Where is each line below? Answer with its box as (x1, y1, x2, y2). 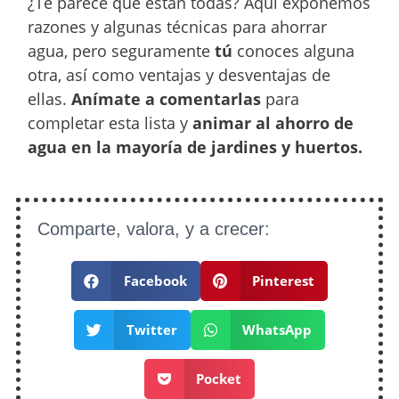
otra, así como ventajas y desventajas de (28, 63, 331, 85)
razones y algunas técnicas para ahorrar (28, 15, 328, 37)
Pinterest (252, 272, 314, 290)
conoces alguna (232, 39, 355, 61)
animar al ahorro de (192, 111, 354, 134)
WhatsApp (242, 321, 312, 339)
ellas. (28, 87, 72, 110)
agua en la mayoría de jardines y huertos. (28, 135, 363, 158)
